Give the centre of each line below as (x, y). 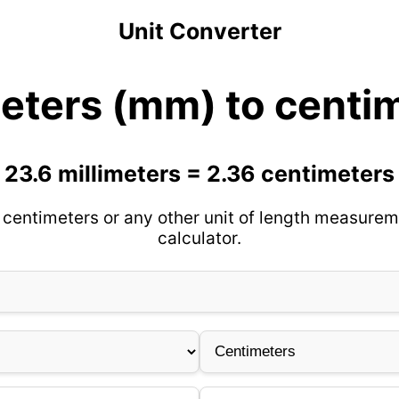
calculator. (199, 238)
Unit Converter (199, 31)
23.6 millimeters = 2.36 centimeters (199, 174)
